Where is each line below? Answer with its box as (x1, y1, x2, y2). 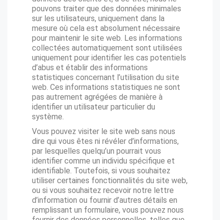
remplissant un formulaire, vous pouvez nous (32, 205, 184, 215)
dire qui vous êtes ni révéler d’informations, (32, 137, 179, 146)
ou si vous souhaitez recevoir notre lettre (32, 186, 174, 195)
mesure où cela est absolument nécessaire (32, 24, 180, 33)
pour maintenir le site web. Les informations (32, 33, 182, 43)
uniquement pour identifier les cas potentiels (32, 53, 186, 62)
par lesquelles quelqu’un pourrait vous (32, 146, 161, 156)
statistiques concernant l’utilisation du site (32, 73, 179, 82)
